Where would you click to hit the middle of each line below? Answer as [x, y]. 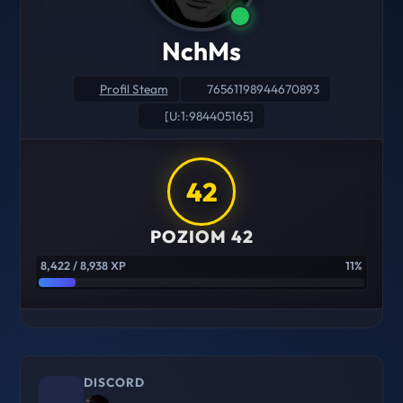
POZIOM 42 [201, 237]
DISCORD [115, 382]
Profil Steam [134, 89]
